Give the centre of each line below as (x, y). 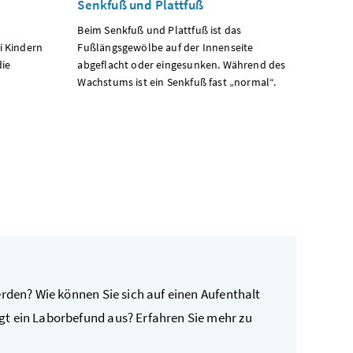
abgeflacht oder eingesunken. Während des (182, 64)
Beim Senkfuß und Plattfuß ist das (160, 30)
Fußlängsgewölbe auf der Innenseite (167, 47)
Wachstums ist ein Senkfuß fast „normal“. (177, 82)
